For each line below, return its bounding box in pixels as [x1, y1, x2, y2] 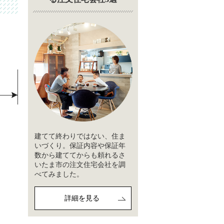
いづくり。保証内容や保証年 [34, 141, 125, 149]
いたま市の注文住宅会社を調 [34, 160, 125, 168]
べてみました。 [34, 169, 83, 178]
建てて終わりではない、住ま [34, 131, 125, 140]
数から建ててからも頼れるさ [34, 150, 125, 159]
